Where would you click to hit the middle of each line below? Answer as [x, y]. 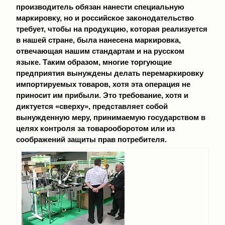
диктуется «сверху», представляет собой [92, 106]
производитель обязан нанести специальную [100, 7]
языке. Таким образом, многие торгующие [94, 62]
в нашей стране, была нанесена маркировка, [98, 40]
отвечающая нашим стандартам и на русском [100, 51]
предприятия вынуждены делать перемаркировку [110, 73]
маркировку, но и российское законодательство [105, 18]
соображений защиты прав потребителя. [91, 139]
